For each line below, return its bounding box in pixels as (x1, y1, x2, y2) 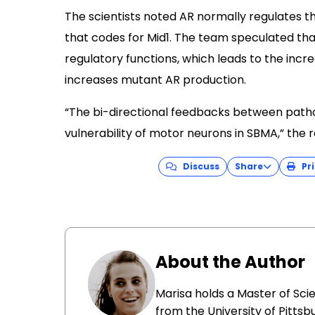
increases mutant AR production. (65, 72, 246, 88)
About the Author (155, 250, 305, 274)
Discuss (176, 160, 219, 172)
